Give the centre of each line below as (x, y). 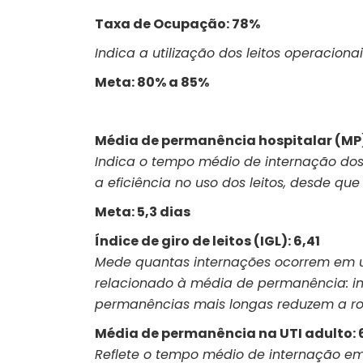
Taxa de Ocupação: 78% (177, 24)
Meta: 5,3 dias (143, 212)
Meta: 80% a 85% (152, 82)
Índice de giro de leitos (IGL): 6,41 (207, 241)
